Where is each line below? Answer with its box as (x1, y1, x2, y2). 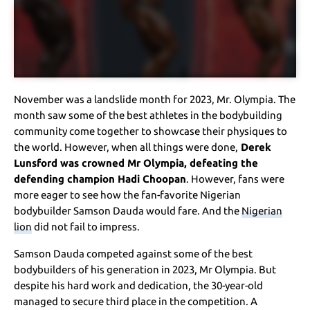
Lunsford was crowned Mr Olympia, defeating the (14, 156, 259, 169)
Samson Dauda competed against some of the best (14, 247, 253, 259)
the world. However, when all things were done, (14, 140, 239, 153)
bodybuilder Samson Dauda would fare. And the (14, 204, 242, 217)
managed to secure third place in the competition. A (14, 295, 258, 307)
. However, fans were (186, 172, 285, 185)
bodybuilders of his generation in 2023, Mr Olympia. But (14, 263, 277, 275)
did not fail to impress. (32, 220, 140, 232)
